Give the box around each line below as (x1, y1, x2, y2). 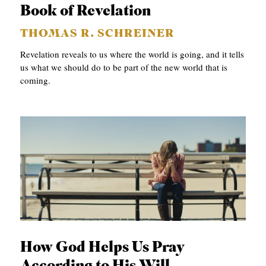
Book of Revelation (20, 4, 151, 19)
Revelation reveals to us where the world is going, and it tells (20, 47, 245, 60)
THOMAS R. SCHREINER (20, 28, 175, 40)
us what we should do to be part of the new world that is (20, 61, 228, 73)
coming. (20, 74, 51, 86)
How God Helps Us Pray (20, 240, 185, 255)
